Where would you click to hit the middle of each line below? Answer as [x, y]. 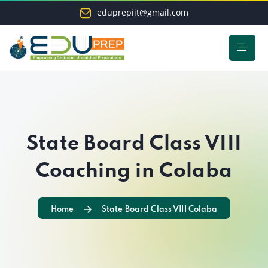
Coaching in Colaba [134, 172]
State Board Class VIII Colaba [160, 210]
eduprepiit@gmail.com [142, 12]
